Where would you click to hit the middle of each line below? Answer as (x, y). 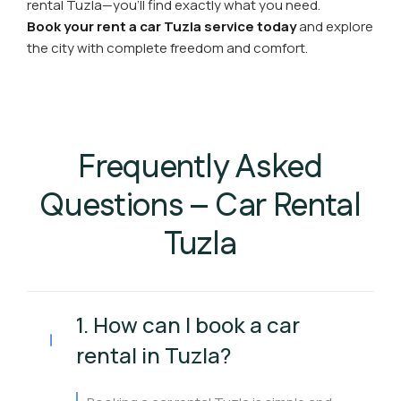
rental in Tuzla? (154, 355)
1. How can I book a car (188, 324)
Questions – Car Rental (200, 206)
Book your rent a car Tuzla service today (162, 26)
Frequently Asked (200, 168)
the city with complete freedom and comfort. (167, 48)
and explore (336, 26)
